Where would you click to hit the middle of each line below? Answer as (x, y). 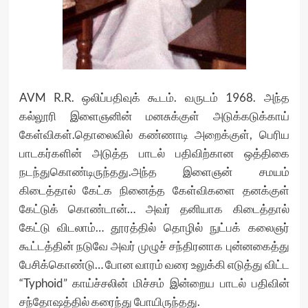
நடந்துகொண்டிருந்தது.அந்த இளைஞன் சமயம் (154, 172)
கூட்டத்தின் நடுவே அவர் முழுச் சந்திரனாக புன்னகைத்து (154, 246)
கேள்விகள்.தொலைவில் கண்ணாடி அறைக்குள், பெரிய (154, 134)
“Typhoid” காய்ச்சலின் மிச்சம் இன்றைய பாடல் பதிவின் (154, 283)
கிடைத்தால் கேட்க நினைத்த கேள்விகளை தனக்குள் (154, 190)
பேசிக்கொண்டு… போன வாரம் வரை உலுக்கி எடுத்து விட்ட (154, 264)
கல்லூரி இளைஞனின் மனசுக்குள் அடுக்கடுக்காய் (154, 116)
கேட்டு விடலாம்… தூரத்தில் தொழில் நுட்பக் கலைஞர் (154, 227)
